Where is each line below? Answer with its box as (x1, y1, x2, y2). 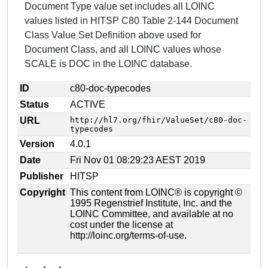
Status (20, 99, 49, 109)
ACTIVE (70, 99, 105, 109)
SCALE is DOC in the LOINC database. (25, 59, 192, 69)
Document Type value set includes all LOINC (25, 1, 215, 11)
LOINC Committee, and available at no (70, 209, 233, 219)
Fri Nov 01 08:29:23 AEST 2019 (70, 155, 205, 165)
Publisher (20, 171, 63, 181)
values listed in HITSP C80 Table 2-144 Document (25, 16, 238, 26)
